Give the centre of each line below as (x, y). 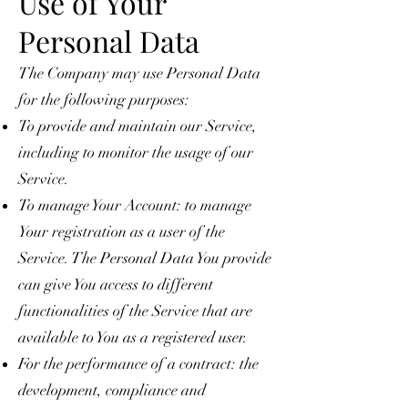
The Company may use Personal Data (139, 73)
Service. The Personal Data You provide (145, 258)
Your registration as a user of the (122, 231)
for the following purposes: (104, 99)
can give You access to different (116, 284)
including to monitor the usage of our (136, 152)
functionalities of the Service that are (135, 311)
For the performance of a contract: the (138, 363)
